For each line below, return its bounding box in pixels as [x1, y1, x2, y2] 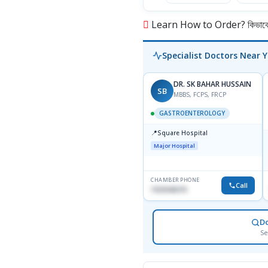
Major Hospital [154, 142, 195, 150]
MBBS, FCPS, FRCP [173, 90, 226, 99]
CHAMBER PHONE [151, 176, 200, 184]
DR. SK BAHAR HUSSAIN [173, 79, 251, 90]
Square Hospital [157, 129, 208, 138]
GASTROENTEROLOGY [159, 109, 225, 118]
